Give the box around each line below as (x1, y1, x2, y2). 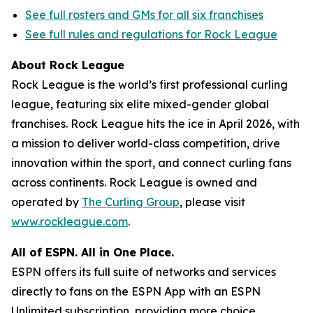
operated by (11, 195, 82, 209)
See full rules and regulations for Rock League (25, 27, 277, 41)
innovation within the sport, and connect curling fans (11, 156, 291, 170)
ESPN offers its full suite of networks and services (11, 265, 276, 279)
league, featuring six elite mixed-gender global (11, 97, 269, 111)
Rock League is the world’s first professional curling (11, 78, 288, 92)
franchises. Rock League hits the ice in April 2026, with (11, 117, 300, 131)
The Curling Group (82, 195, 180, 209)
